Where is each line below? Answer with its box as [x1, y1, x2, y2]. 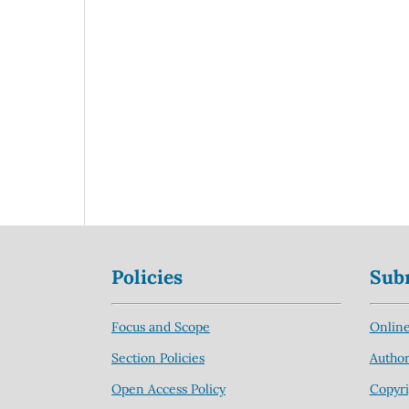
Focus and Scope [111, 318, 210, 335]
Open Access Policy [111, 380, 225, 397]
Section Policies [111, 349, 204, 366]
